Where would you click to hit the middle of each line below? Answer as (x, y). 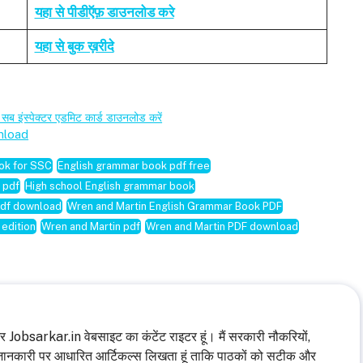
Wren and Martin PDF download (222, 226)
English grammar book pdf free (134, 165)
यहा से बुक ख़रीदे (74, 47)
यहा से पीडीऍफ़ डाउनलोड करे (104, 13)
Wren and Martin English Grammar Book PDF (175, 206)
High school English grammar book (110, 186)
